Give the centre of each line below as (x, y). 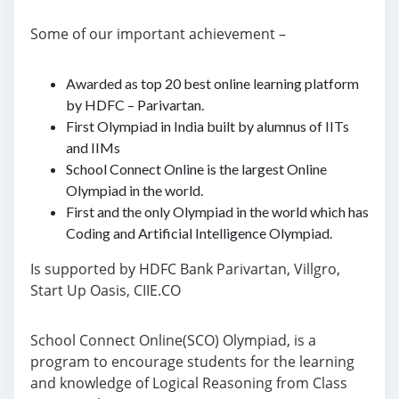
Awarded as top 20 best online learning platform (212, 83)
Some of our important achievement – (158, 34)
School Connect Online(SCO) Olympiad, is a (173, 340)
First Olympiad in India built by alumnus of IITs (208, 126)
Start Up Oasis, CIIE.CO (106, 290)
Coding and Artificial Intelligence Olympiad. (199, 233)
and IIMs (93, 147)
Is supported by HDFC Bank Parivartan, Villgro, (185, 269)
